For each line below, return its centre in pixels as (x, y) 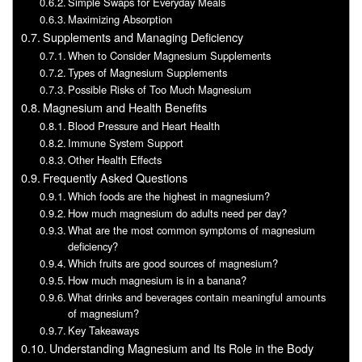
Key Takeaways (104, 330)
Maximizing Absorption (120, 19)
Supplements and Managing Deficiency (143, 36)
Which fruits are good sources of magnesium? (173, 263)
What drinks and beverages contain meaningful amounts (197, 297)
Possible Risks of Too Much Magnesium (160, 89)
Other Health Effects (115, 159)
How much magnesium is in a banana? (158, 280)
